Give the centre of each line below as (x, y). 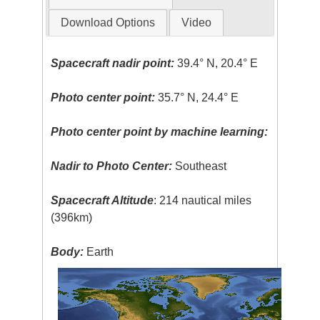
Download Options (107, 22)
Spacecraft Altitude (102, 200)
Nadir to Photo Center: (112, 166)
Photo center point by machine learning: (160, 131)
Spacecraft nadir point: (113, 63)
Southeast (200, 166)
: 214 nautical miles (203, 200)
